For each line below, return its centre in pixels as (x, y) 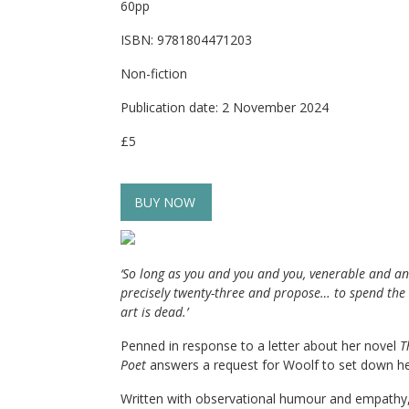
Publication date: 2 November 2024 (225, 107)
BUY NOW (165, 202)
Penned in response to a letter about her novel (260, 346)
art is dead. (153, 312)
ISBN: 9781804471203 (186, 40)
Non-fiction (154, 73)
